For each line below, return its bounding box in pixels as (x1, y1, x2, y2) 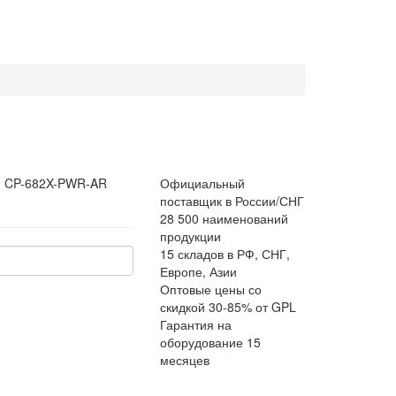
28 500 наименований (160, 209, 288, 227)
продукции (160, 227, 221, 245)
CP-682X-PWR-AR (4, 174, 108, 192)
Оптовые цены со (160, 280, 262, 298)
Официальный (160, 174, 245, 192)
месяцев (160, 351, 209, 369)
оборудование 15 (160, 333, 261, 351)
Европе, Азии (160, 263, 237, 280)
